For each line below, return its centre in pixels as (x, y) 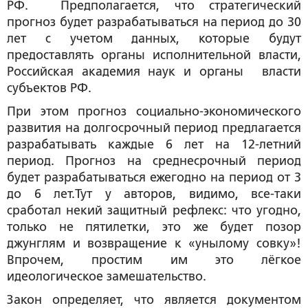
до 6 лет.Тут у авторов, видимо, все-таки (154, 194)
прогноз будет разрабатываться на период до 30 (154, 22)
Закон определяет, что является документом (154, 300)
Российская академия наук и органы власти (154, 71)
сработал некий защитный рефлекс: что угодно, (154, 210)
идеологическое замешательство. (107, 276)
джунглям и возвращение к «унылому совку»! (154, 243)
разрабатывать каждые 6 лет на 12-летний (154, 144)
